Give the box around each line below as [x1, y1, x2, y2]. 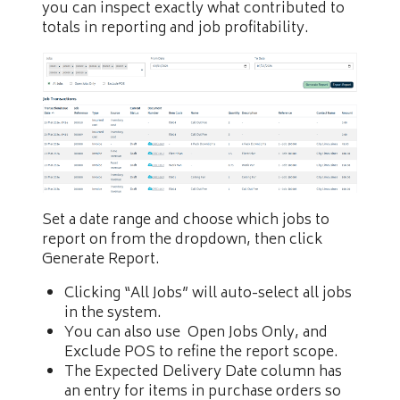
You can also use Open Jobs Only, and [64, 321, 328, 346]
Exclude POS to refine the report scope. [64, 340, 338, 366]
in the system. [64, 301, 162, 327]
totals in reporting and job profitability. [42, 15, 309, 41]
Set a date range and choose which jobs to [42, 208, 329, 234]
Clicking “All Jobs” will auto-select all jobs [64, 281, 352, 307]
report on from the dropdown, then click [42, 228, 322, 254]
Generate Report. [42, 247, 160, 273]
